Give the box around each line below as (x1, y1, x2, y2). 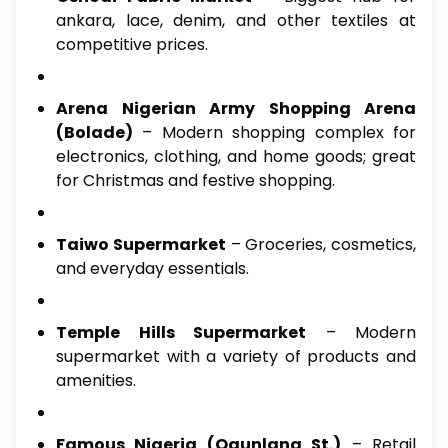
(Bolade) (56, 121, 133, 145)
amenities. (56, 369, 136, 393)
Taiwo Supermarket (56, 233, 226, 257)
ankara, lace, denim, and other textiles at (56, 9, 416, 33)
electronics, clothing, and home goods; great (56, 145, 416, 169)
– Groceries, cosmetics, (225, 233, 416, 257)
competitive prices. (56, 33, 208, 57)
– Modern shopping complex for (133, 121, 416, 145)
